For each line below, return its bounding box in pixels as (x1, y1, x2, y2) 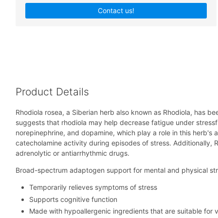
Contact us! (98, 6, 135, 15)
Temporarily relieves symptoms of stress (29, 183, 157, 192)
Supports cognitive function (29, 195, 117, 203)
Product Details (16, 86, 89, 98)
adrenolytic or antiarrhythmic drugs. (16, 149, 129, 158)
